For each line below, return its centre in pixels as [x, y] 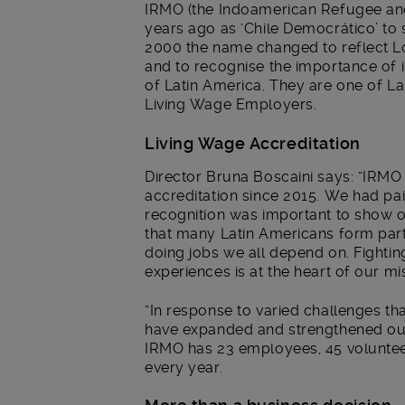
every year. [184, 367]
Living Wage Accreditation [253, 143]
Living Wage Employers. [231, 105]
